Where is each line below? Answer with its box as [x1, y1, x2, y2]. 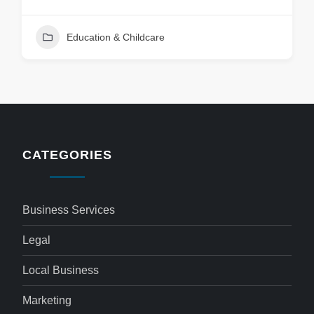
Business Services [22, 204, 116, 216]
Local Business [22, 264, 100, 276]
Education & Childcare [67, 32, 165, 43]
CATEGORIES [22, 148, 112, 162]
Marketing [22, 294, 72, 306]
